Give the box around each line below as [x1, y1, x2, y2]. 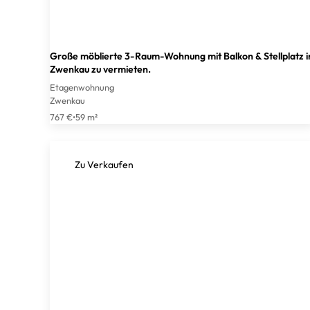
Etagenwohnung [50, 82, 114, 93]
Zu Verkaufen [75, 158, 134, 172]
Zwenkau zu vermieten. [50, 63, 151, 76]
